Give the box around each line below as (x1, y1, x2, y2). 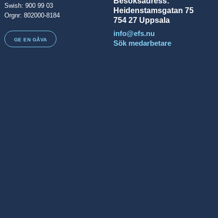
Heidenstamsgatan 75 (113, 5, 194, 15)
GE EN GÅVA (14, 36, 47, 42)
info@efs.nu (113, 30, 155, 38)
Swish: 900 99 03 (4, 2, 54, 10)
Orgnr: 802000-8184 (4, 12, 60, 19)
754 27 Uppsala (113, 15, 170, 24)
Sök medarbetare (113, 39, 172, 48)
